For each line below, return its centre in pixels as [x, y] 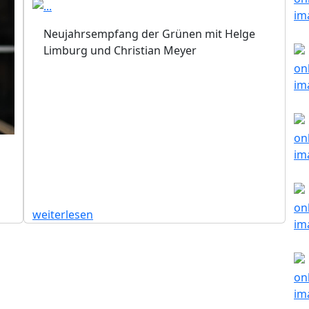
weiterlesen [63, 214]
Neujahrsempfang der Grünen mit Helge [149, 34]
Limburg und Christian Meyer [120, 51]
